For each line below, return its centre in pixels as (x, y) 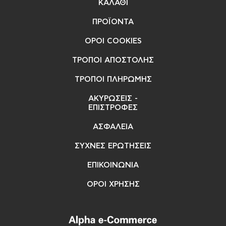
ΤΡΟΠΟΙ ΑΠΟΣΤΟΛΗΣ (113, 60)
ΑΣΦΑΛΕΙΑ (113, 127)
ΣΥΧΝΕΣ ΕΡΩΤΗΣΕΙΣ (113, 146)
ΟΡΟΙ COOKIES (113, 41)
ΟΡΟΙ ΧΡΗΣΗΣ (113, 184)
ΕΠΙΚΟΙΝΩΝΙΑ (113, 165)
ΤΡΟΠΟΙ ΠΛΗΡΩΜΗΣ (113, 79)
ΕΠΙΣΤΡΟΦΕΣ (113, 107)
